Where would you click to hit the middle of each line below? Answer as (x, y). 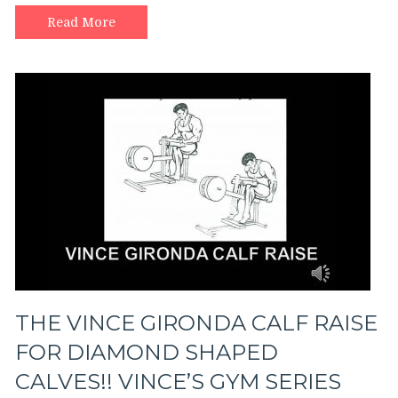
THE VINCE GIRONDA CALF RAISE (196, 322)
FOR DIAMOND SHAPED (147, 352)
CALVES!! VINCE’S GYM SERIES (178, 381)
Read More (81, 22)
